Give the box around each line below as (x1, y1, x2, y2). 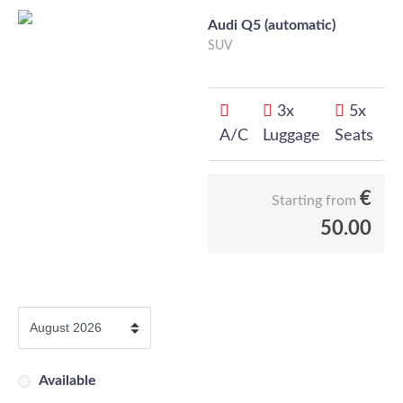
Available (39, 373, 96, 388)
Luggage (263, 128, 320, 144)
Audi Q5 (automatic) (208, 18, 336, 32)
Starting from (272, 193, 356, 208)
